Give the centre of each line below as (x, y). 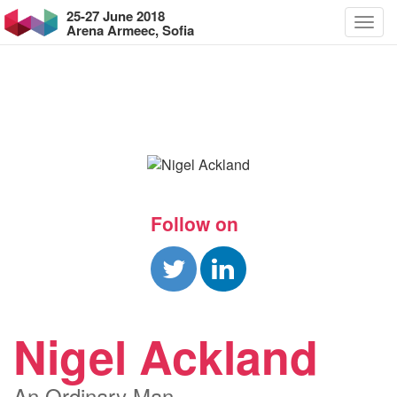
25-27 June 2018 (116, 16)
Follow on (194, 223)
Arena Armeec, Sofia (130, 30)
